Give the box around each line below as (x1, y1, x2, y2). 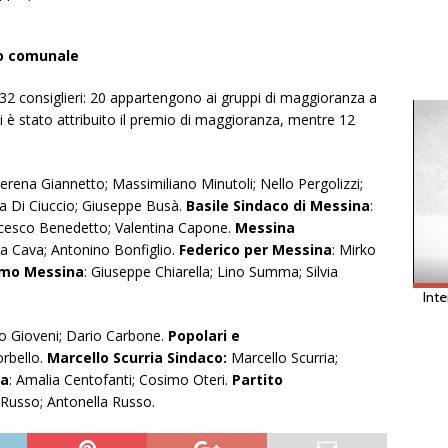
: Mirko (332, 240, 376, 260)
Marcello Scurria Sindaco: (47, 348, 227, 368)
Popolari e (168, 326, 240, 346)
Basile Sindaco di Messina (186, 196, 370, 216)
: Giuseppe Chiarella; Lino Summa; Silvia (84, 262, 338, 282)
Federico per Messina (179, 240, 332, 260)
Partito (232, 370, 283, 390)
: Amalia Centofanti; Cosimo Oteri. (9, 370, 232, 390)
